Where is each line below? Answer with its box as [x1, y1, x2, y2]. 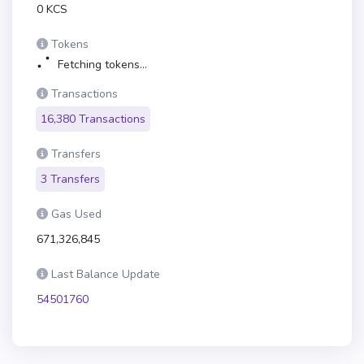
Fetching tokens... [54, 57, 147, 73]
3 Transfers [41, 171, 100, 188]
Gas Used [51, 206, 102, 223]
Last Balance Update [51, 266, 160, 283]
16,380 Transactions [41, 111, 145, 128]
